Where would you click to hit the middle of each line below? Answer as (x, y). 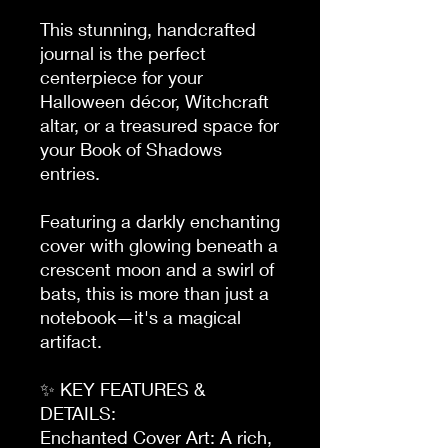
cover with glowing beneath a (159, 244)
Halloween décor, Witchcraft (154, 100)
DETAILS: (78, 412)
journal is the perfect (123, 52)
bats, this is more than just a (154, 292)
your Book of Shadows (131, 148)
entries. (70, 172)
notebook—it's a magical (140, 316)
